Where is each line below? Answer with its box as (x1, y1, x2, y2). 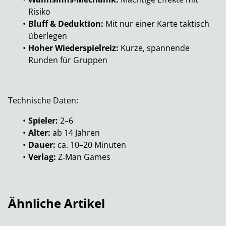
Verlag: (28, 151, 56, 163)
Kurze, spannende (119, 42, 190, 54)
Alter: (28, 127, 50, 139)
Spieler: (28, 115, 58, 127)
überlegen (28, 30, 67, 42)
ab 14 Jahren (50, 127, 100, 139)
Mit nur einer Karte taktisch (103, 18, 209, 30)
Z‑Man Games (56, 151, 110, 163)
